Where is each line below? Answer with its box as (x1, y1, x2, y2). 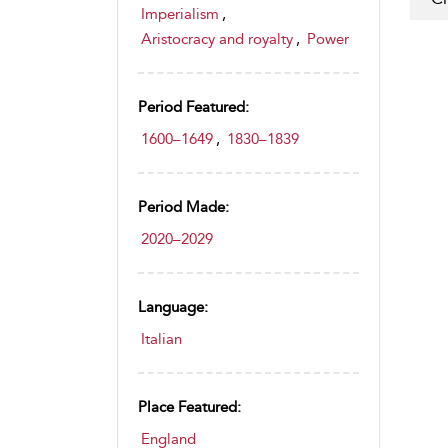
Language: (138, 298, 208, 316)
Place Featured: (138, 398, 241, 416)
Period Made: (138, 198, 229, 216)
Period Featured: (138, 98, 249, 116)
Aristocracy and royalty (141, 30, 293, 48)
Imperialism (141, 5, 219, 23)
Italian (141, 330, 182, 348)
